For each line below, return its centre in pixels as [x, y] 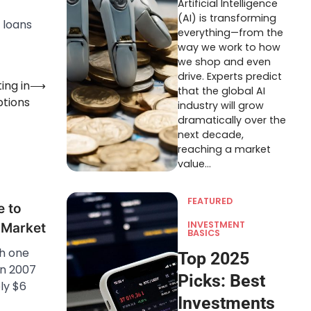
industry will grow [221, 106]
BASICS [204, 233]
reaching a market [224, 149]
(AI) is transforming [227, 18]
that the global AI [221, 91]
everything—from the [230, 33]
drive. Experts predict [230, 76]
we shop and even [224, 62]
